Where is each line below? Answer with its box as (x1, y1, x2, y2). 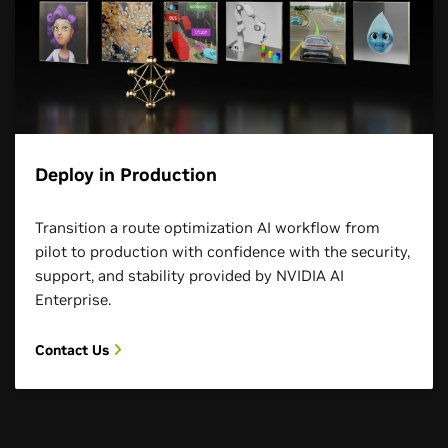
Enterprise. (35, 289, 111, 309)
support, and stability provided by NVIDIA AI (35, 265, 344, 285)
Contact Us (35, 340, 113, 359)
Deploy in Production (35, 162, 217, 186)
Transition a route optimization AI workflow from (35, 217, 380, 237)
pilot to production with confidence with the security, (35, 241, 410, 261)
